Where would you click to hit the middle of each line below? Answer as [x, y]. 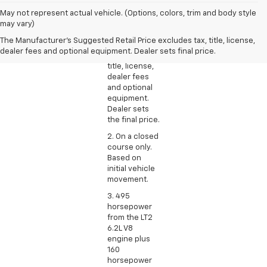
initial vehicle [131, 169]
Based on [124, 158]
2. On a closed [133, 136]
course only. [130, 147]
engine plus [129, 239]
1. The [117, 13]
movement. [128, 179]
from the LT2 [130, 218]
